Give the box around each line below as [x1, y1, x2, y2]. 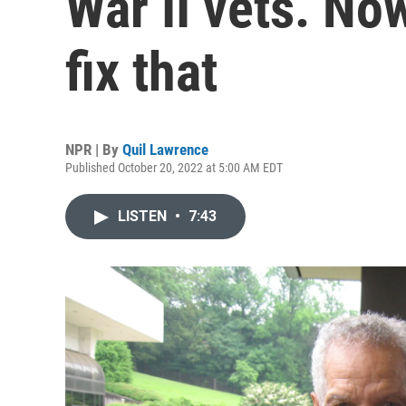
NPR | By [65, 140, 122, 159]
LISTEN [118, 208, 170, 225]
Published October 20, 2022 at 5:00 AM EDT [65, 160, 283, 175]
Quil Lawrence [122, 140, 208, 159]
